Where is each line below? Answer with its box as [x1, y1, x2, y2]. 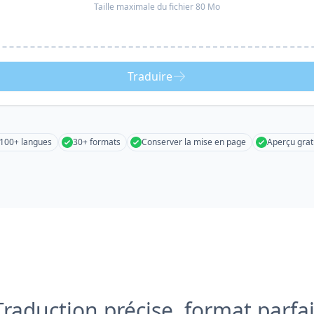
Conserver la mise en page [142, 136, 246, 148]
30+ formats [73, 136, 121, 148]
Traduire [128, 69, 172, 84]
